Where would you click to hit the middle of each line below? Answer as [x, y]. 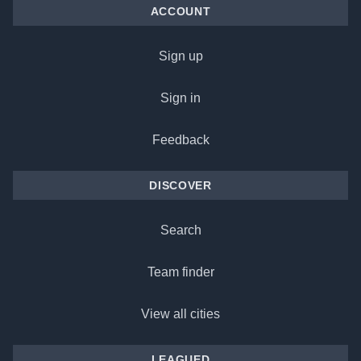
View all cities [180, 313]
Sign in [180, 98]
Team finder [180, 272]
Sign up [180, 56]
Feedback [180, 139]
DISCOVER [180, 185]
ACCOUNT [180, 11]
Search [180, 230]
